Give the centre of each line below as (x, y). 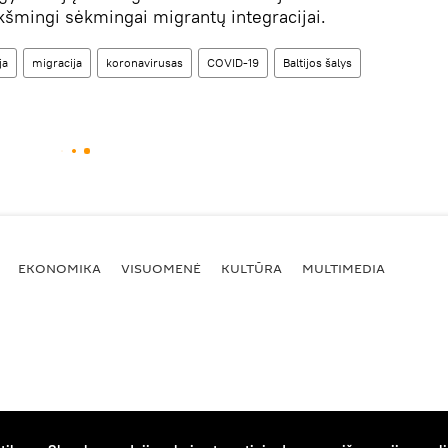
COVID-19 (233, 62)
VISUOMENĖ (161, 267)
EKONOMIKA (59, 267)
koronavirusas (144, 62)
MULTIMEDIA (343, 267)
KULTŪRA (251, 267)
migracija (57, 62)
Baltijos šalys (317, 62)
